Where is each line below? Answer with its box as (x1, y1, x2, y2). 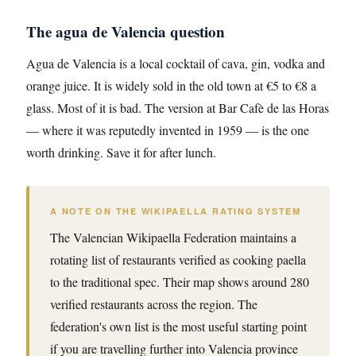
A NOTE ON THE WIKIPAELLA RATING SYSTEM (50, 205, 301, 217)
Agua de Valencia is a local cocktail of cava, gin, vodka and (26, 55, 325, 72)
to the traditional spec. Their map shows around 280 (50, 273, 309, 290)
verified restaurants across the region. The (50, 296, 257, 312)
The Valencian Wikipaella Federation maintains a (50, 229, 296, 246)
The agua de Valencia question (26, 21, 225, 42)
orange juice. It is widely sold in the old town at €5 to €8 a (26, 77, 316, 94)
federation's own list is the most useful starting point (50, 318, 307, 335)
